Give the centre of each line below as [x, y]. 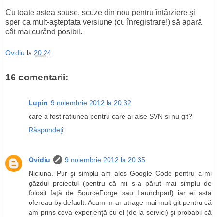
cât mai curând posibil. [44, 31]
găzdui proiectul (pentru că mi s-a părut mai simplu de [120, 183]
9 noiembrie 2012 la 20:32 [91, 102]
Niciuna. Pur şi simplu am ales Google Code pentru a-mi [120, 173]
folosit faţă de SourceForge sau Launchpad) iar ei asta [120, 193]
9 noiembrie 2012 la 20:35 [105, 160]
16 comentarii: [37, 77]
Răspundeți [46, 130]
